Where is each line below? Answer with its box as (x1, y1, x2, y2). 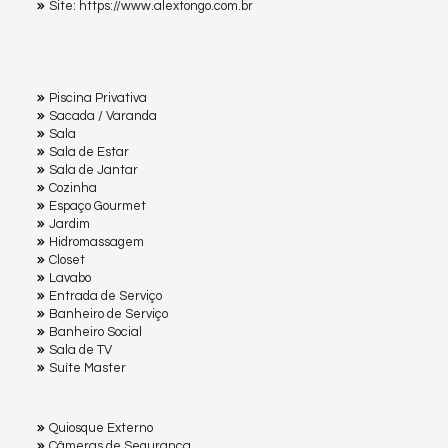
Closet (49, 252, 85, 267)
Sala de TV (49, 342, 112, 357)
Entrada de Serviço (49, 288, 162, 303)
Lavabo (49, 270, 91, 285)
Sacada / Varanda (49, 108, 157, 123)
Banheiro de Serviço (49, 306, 168, 321)
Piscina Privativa (49, 90, 147, 105)
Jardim (49, 216, 90, 231)
